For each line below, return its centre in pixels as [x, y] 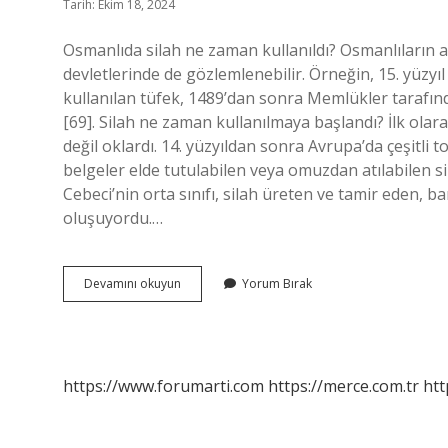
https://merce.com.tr [343, 386]
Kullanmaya [212, 354]
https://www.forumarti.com [163, 386]
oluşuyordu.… [113, 218]
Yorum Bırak [277, 283]
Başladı [201, 372]
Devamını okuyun [132, 283]
